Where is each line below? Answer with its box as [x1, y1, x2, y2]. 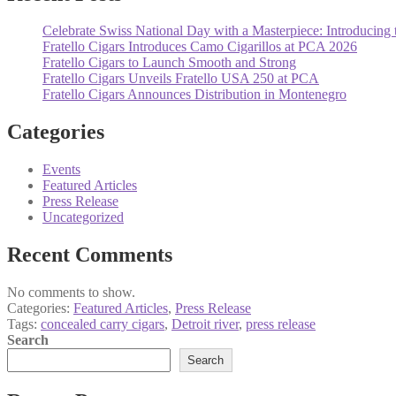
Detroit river [171, 316, 239, 332]
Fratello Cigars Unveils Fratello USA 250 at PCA [42, 71, 319, 87]
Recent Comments [7, 243, 172, 267]
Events [42, 162, 80, 178]
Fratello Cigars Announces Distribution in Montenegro [42, 87, 346, 103]
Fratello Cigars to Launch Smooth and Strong [42, 55, 296, 71]
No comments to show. [7, 285, 135, 301]
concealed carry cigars [41, 316, 164, 332]
